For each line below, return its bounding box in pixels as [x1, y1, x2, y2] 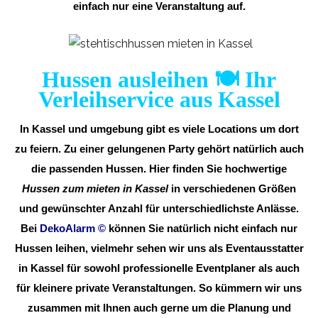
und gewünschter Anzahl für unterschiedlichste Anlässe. [19, 202, 299, 214]
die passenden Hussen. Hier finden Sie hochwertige [31, 163, 287, 175]
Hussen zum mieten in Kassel [22, 182, 168, 194]
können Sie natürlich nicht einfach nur [109, 222, 297, 234]
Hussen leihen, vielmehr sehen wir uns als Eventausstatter [14, 242, 304, 254]
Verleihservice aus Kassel [38, 86, 280, 112]
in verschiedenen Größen [168, 182, 296, 194]
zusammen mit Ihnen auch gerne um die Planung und [27, 302, 291, 314]
